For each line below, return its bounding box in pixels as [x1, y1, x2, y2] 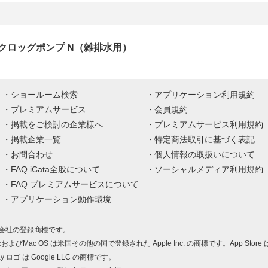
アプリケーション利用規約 [154, 90, 255, 99]
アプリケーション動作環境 [11, 194, 111, 204]
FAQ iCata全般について [11, 165, 100, 174]
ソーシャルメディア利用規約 [154, 165, 263, 174]
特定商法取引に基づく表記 [154, 135, 255, 144]
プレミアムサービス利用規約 [154, 120, 263, 129]
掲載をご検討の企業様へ [11, 120, 103, 129]
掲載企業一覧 [11, 135, 61, 144]
